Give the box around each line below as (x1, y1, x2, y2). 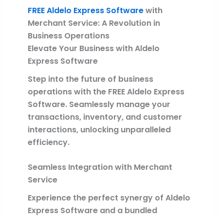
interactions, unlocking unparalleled (27, 124, 171, 135)
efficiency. (27, 136, 70, 148)
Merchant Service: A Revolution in (27, 17, 160, 29)
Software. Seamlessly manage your (27, 98, 170, 110)
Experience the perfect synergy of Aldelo (27, 192, 190, 204)
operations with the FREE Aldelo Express (27, 86, 184, 97)
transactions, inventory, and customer (27, 111, 182, 123)
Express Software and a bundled (27, 205, 157, 217)
